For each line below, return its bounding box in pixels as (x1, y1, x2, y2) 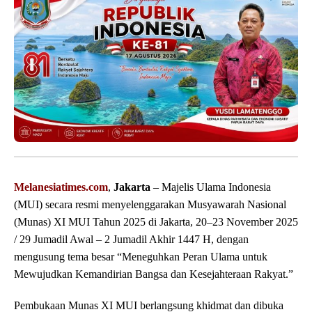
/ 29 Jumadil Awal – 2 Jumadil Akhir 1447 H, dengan (14, 233, 249, 246)
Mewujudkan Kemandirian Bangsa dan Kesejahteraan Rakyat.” (14, 268, 293, 281)
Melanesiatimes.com (14, 181, 108, 194)
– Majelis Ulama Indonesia (150, 181, 271, 194)
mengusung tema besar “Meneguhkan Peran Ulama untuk (14, 251, 267, 263)
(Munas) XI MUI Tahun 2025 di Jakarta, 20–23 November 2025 (14, 216, 298, 228)
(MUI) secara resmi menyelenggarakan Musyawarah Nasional (14, 198, 286, 211)
